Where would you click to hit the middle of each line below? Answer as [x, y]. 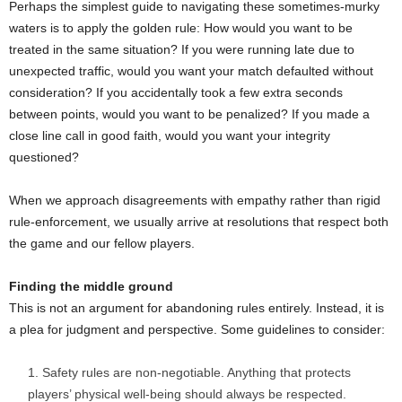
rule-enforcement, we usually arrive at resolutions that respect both [199, 222]
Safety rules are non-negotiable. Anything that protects [197, 373]
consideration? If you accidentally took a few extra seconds [176, 93]
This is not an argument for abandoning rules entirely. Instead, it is [197, 308]
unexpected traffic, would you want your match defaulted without [191, 71]
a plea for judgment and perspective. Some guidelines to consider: [197, 330]
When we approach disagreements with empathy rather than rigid [195, 201]
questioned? [44, 157]
